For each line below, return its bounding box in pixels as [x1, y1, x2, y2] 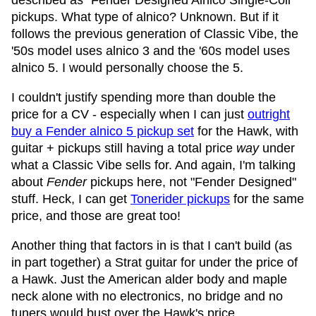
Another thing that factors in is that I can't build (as [11, 238, 292, 253]
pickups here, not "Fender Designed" [87, 175, 296, 189]
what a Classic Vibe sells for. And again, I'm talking [11, 158, 296, 172]
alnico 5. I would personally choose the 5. [11, 61, 243, 75]
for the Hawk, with [194, 124, 298, 138]
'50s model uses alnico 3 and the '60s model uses [11, 44, 290, 58]
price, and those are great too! [11, 209, 181, 223]
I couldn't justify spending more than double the [11, 90, 276, 104]
